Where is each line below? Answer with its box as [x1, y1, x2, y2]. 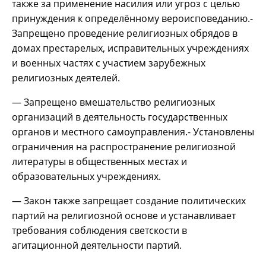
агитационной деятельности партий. [12, 238, 182, 252]
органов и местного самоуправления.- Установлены [12, 125, 254, 138]
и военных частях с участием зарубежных [12, 56, 205, 69]
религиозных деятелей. [12, 71, 120, 84]
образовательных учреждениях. [12, 169, 161, 183]
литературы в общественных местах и [12, 154, 187, 168]
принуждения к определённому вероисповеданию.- [12, 11, 253, 25]
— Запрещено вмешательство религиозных [12, 95, 215, 109]
